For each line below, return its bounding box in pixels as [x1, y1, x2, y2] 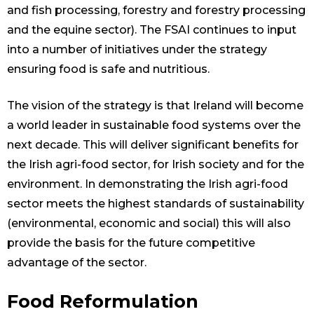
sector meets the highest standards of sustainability [7, 197, 304, 211]
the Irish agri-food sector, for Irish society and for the [7, 158, 304, 172]
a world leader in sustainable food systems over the [7, 118, 301, 132]
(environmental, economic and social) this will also [7, 217, 291, 231]
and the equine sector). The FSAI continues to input [7, 23, 296, 37]
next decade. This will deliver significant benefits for [7, 138, 299, 152]
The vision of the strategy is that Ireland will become [7, 99, 303, 113]
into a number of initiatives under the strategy [7, 43, 267, 57]
